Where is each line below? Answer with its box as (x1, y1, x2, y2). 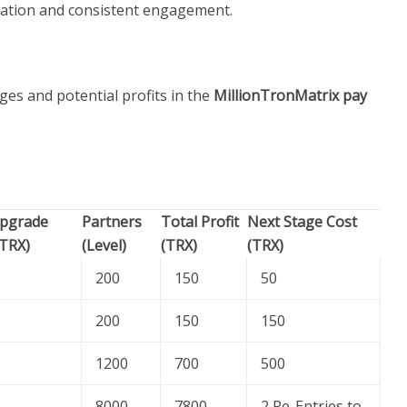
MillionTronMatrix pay (213, 85, 367, 106)
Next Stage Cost (247, 212, 357, 233)
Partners (82, 212, 142, 233)
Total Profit (161, 212, 239, 233)
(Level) (82, 235, 126, 256)
